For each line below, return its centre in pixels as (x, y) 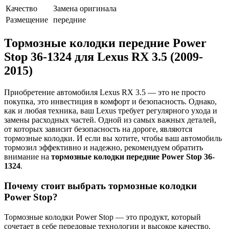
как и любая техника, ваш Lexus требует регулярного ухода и (111, 111)
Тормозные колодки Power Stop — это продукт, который (102, 217)
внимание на (28, 157)
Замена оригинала (85, 9)
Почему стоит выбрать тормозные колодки (100, 186)
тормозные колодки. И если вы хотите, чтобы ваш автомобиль (113, 139)
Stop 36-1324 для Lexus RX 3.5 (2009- (104, 57)
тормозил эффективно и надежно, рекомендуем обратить (104, 148)
